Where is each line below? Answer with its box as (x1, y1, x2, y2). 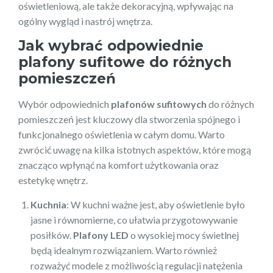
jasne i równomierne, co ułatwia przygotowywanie (30, 213, 238, 225)
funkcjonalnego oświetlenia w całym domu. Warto (18, 128, 225, 140)
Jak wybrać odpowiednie (18, 37, 204, 54)
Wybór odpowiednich (18, 97, 111, 110)
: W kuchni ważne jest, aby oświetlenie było (66, 198, 245, 210)
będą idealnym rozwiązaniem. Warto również (30, 244, 217, 256)
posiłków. (30, 229, 73, 241)
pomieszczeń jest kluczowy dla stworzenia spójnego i (18, 113, 240, 125)
